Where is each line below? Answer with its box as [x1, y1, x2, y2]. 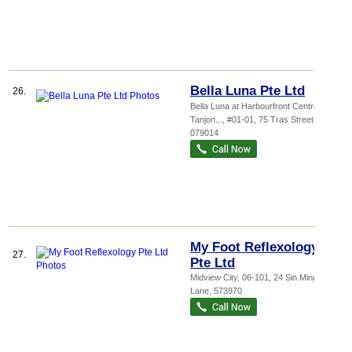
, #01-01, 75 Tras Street [222, 115, 313, 124]
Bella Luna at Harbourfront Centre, [190, 101, 321, 111]
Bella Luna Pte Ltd [190, 83, 305, 98]
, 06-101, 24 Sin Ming [237, 273, 317, 282]
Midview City [190, 273, 237, 282]
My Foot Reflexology [190, 240, 318, 255]
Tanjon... [190, 115, 222, 124]
